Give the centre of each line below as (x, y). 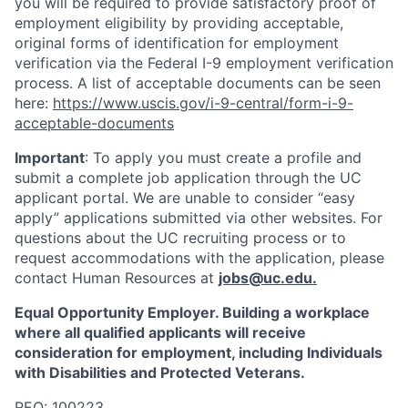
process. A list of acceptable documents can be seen (198, 83)
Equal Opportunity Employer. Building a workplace (192, 313)
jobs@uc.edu (265, 278)
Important (50, 158)
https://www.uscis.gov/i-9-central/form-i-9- (203, 103)
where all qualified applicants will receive (160, 333)
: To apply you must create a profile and (223, 158)
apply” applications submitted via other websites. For (199, 218)
